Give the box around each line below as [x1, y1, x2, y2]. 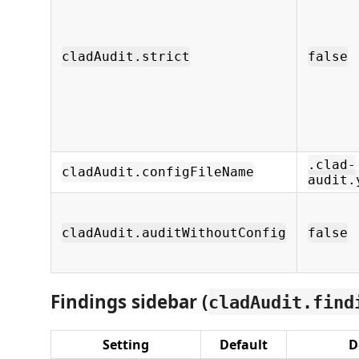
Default [220, 336, 268, 353]
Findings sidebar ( [50, 288, 208, 314]
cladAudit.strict [62, 49, 190, 64]
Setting [103, 336, 149, 353]
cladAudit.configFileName [62, 164, 254, 179]
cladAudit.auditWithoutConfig [62, 225, 286, 240]
